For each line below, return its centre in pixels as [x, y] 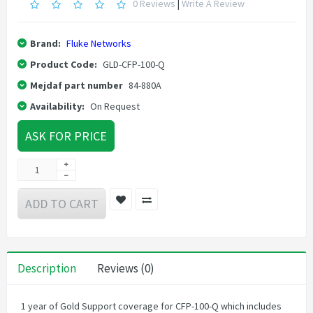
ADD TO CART [62, 204]
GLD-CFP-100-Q [133, 65]
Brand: [45, 44]
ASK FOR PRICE [66, 136]
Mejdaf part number [77, 86]
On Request [115, 107]
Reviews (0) [126, 269]
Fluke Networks [99, 44]
